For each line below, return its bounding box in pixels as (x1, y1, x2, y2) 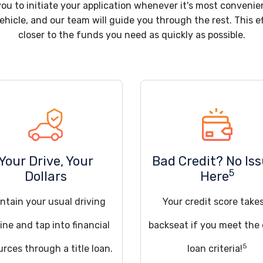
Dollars (24, 168, 67, 184)
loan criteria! (187, 243, 243, 254)
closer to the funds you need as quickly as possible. (18, 29, 245, 41)
